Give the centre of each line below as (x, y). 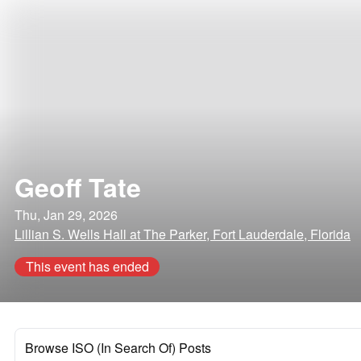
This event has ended (87, 266)
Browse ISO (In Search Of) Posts (118, 348)
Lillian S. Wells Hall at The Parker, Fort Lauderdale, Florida (183, 234)
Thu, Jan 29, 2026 (66, 215)
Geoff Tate (78, 187)
